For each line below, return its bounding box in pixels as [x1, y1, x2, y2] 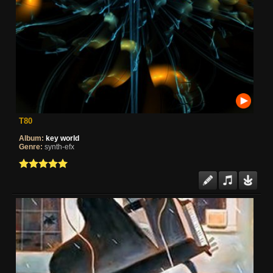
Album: [19, 133, 44, 143]
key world [46, 133, 79, 143]
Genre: [19, 142, 43, 151]
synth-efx [44, 142, 74, 151]
